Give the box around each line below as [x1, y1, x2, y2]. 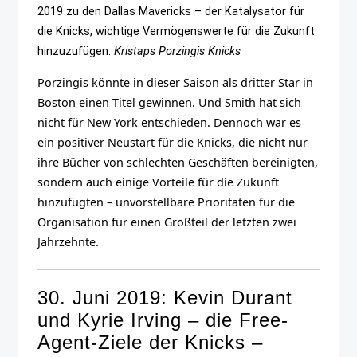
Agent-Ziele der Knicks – [37, 331, 264, 354]
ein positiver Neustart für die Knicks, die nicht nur [37, 135, 308, 151]
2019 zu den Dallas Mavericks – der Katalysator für [37, 4, 305, 18]
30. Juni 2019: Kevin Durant [37, 287, 293, 309]
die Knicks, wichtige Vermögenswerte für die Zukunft [37, 24, 316, 38]
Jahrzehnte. [37, 234, 100, 250]
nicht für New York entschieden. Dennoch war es [37, 115, 302, 131]
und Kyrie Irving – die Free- [37, 309, 289, 331]
